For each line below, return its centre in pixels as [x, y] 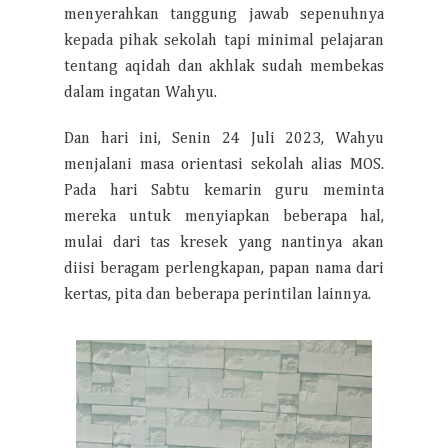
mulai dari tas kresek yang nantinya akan [224, 243]
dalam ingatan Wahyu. [140, 93]
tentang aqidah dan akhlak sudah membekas [224, 67]
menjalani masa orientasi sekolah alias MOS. [224, 165]
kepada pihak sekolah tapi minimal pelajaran [224, 41]
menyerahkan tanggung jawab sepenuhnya [224, 15]
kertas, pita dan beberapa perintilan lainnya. [217, 295]
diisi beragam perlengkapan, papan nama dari [224, 269]
